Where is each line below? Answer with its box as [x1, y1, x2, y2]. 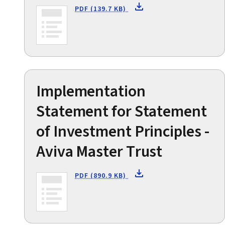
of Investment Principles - [36, 120, 209, 144]
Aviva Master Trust [36, 140, 163, 164]
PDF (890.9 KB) [75, 171, 129, 181]
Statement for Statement [36, 100, 207, 124]
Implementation [36, 80, 146, 103]
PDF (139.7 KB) [75, 4, 129, 15]
